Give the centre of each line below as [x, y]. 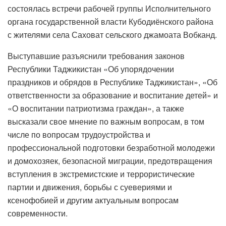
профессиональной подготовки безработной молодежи [111, 147]
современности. [38, 213]
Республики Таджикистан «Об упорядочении [91, 69]
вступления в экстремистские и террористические [101, 174]
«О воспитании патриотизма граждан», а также [96, 108]
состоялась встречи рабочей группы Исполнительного [109, 8]
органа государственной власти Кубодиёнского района [110, 21]
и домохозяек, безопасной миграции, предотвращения [110, 160]
